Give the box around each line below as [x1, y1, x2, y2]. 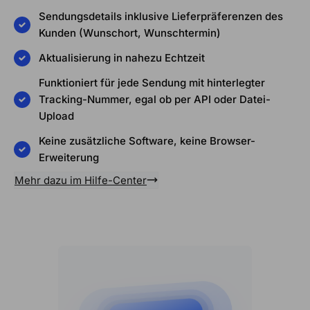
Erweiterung [39, 150, 99, 164]
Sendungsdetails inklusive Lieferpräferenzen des [39, 9, 283, 23]
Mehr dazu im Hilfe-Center [15, 173, 147, 187]
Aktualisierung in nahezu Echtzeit [39, 51, 205, 64]
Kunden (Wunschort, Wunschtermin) [39, 26, 221, 39]
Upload [39, 109, 74, 122]
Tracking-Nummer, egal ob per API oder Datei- [39, 92, 271, 106]
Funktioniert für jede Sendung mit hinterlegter [39, 75, 265, 89]
